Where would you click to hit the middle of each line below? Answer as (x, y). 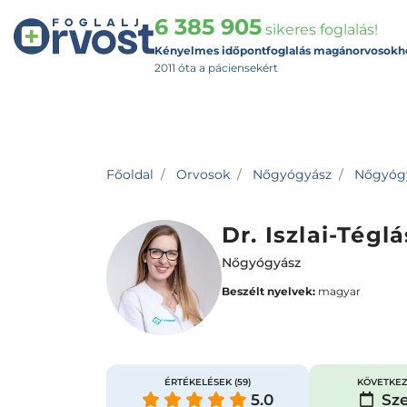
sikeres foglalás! (320, 30)
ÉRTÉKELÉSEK (199, 382)
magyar (338, 291)
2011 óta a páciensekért (216, 68)
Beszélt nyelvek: (268, 291)
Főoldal (130, 174)
